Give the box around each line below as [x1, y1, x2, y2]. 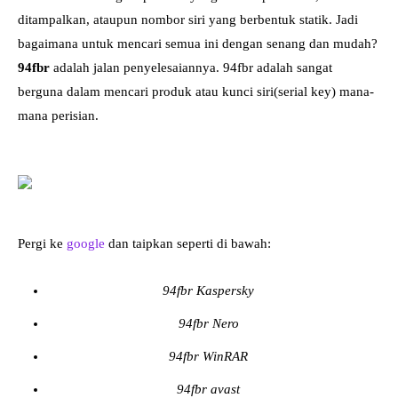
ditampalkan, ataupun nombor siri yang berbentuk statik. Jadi [18, 12, 358, 27]
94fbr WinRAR [169, 348, 248, 363]
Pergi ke [18, 235, 67, 251]
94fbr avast [177, 381, 240, 396]
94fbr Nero [178, 315, 239, 330]
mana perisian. [18, 107, 99, 123]
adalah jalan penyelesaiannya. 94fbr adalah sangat [50, 60, 332, 75]
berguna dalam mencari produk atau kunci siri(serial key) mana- [18, 84, 374, 99]
